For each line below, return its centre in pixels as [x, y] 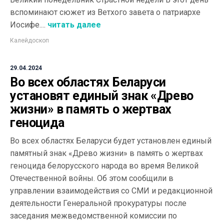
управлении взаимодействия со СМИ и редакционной [111, 191]
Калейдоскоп [29, 40]
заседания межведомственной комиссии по [93, 216]
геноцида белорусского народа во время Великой [104, 166]
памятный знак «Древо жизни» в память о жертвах [106, 153]
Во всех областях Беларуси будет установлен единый [111, 141]
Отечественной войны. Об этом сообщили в [92, 178]
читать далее [73, 25]
